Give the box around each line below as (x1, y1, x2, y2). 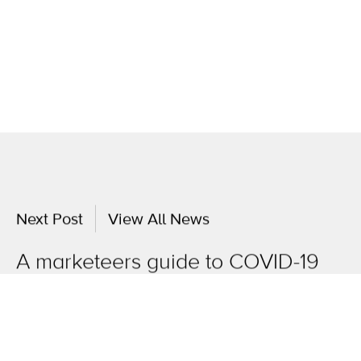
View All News (108, 213, 210, 236)
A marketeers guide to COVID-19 (16, 255, 319, 279)
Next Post (16, 213, 83, 236)
